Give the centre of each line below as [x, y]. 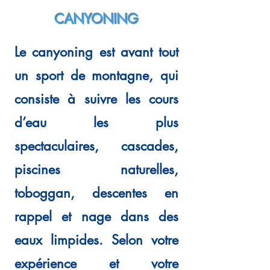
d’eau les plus [96, 122]
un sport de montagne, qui [96, 75]
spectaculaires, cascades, [96, 146]
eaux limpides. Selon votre [96, 240]
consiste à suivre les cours [96, 99]
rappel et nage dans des [96, 216]
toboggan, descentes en [96, 193]
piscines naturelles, [96, 169]
